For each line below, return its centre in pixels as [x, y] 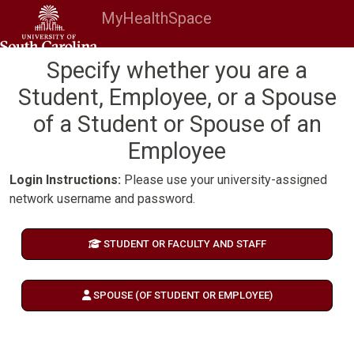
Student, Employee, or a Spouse [177, 97]
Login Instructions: [65, 180]
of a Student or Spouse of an [177, 124]
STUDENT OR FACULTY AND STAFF [183, 244]
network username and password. [102, 199]
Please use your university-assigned [224, 180]
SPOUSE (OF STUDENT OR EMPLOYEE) [181, 295]
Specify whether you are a [177, 70]
